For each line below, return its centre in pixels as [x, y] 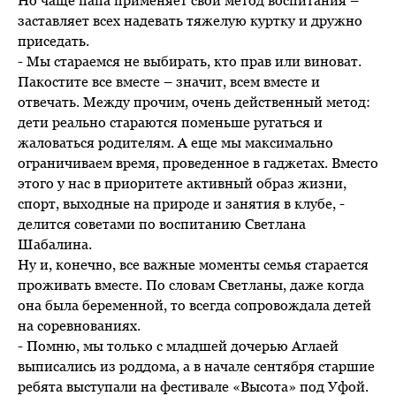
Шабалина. [55, 244]
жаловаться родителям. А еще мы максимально [175, 142]
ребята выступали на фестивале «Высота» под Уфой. [193, 386]
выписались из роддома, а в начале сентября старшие [196, 366]
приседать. [53, 40]
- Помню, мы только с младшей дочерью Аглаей [178, 345]
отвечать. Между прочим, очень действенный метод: [194, 101]
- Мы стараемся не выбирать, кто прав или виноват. [190, 61]
